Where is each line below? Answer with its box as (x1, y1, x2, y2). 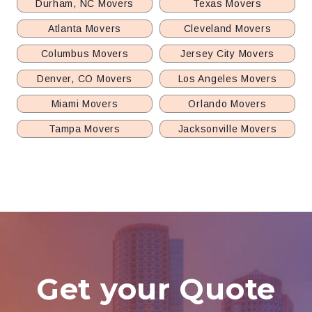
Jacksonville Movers (178, 123, 277, 134)
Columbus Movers (40, 48, 129, 59)
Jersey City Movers (180, 48, 274, 59)
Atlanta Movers (47, 23, 122, 34)
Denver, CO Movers (36, 73, 133, 84)
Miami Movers (51, 98, 118, 109)
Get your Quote (36, 271, 276, 307)
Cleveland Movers (183, 23, 272, 34)
